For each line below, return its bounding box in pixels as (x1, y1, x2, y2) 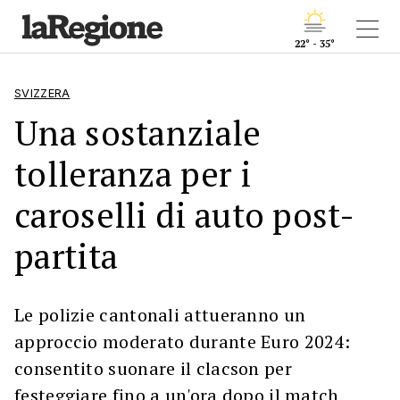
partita (14, 233, 119, 279)
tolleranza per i (14, 151, 251, 196)
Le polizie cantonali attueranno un (14, 303, 306, 327)
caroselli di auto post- (14, 192, 354, 237)
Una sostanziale (14, 110, 262, 155)
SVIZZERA (14, 87, 71, 100)
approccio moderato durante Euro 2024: (14, 329, 351, 354)
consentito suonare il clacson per (14, 356, 292, 380)
